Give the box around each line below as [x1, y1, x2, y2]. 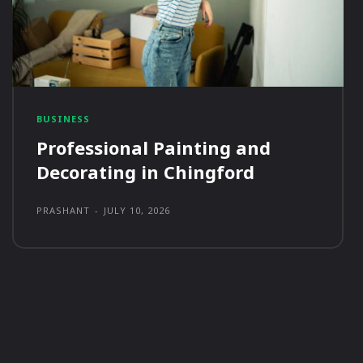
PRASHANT [36, 204, 90, 217]
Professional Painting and [36, 135, 271, 160]
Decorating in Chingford [36, 160, 254, 185]
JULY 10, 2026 [103, 204, 170, 217]
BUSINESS [36, 113, 90, 126]
